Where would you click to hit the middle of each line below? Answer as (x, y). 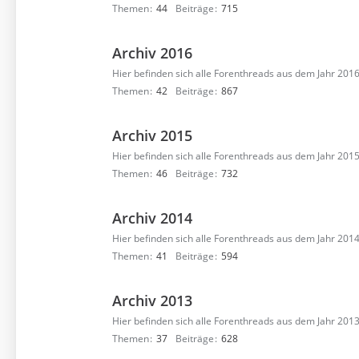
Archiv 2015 (152, 135)
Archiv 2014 (152, 218)
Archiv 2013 (152, 301)
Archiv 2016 (152, 53)
